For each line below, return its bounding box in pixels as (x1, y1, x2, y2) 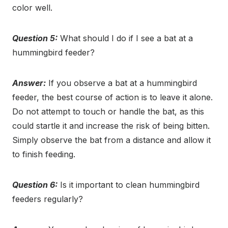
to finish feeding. (12, 149, 75, 159)
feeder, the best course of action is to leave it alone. (12, 92, 213, 102)
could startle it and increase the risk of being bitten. (12, 120, 210, 131)
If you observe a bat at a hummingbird (46, 77, 197, 88)
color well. (12, 2, 52, 13)
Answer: (12, 77, 46, 88)
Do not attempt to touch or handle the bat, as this (12, 106, 204, 117)
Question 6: (12, 179, 58, 190)
